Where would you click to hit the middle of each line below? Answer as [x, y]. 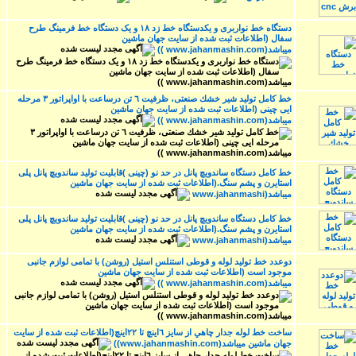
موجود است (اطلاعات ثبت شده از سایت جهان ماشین [195, 271]
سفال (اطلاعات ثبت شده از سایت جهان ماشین [207, 38]
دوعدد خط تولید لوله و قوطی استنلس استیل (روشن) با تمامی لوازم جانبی [159, 261]
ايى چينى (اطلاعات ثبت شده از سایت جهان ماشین [201, 108]
